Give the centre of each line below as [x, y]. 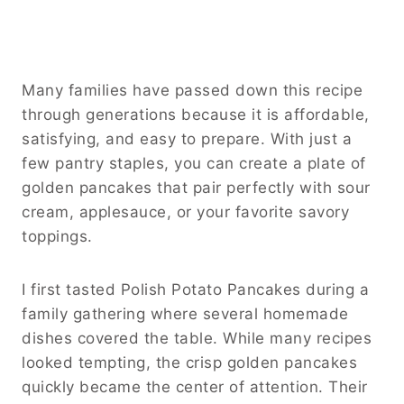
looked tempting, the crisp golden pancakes [189, 363]
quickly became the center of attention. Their [195, 387]
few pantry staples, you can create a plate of [194, 164]
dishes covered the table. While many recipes [197, 339]
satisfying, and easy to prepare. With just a [187, 139]
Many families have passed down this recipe [192, 91]
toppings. [57, 237]
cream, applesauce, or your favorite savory [185, 212]
